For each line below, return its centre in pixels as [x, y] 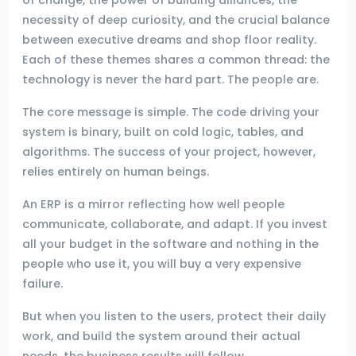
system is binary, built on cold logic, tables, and [163, 132]
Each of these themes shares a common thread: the [176, 59]
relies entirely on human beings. [116, 171]
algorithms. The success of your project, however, [169, 151]
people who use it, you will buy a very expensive [162, 263]
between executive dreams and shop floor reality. [169, 39]
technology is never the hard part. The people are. [170, 79]
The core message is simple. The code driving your [171, 112]
